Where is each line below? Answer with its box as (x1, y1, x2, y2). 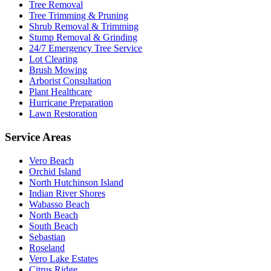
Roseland (29, 242, 65, 253)
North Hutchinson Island (29, 177, 123, 188)
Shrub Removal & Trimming (29, 21, 139, 32)
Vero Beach (29, 155, 74, 166)
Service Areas (5, 131, 71, 144)
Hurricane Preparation (29, 97, 113, 108)
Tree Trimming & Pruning (29, 10, 128, 21)
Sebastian (29, 231, 65, 242)
